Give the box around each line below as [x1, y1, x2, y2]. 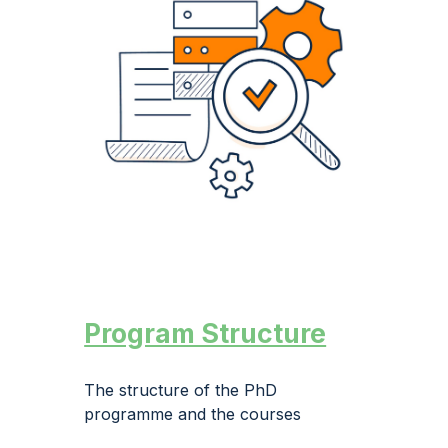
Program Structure [84, 316, 327, 349]
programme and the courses [84, 403, 302, 424]
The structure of [84, 379, 216, 400]
